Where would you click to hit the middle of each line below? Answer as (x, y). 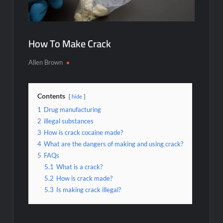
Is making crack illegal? (89, 190)
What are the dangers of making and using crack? (114, 144)
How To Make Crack (70, 43)
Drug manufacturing (73, 110)
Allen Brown (46, 62)
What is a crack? (80, 167)
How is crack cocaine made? (84, 132)
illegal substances (69, 121)
